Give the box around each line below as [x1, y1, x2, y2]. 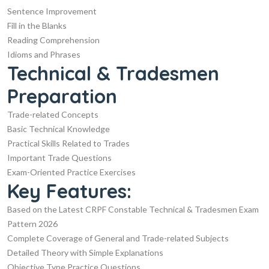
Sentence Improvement [7, 5, 97, 16]
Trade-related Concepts [7, 109, 98, 119]
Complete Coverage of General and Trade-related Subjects [7, 232, 229, 243]
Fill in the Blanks [7, 20, 67, 31]
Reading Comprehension [7, 34, 100, 45]
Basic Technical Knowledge [7, 123, 110, 134]
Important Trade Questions [7, 152, 112, 163]
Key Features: [7, 178, 131, 203]
